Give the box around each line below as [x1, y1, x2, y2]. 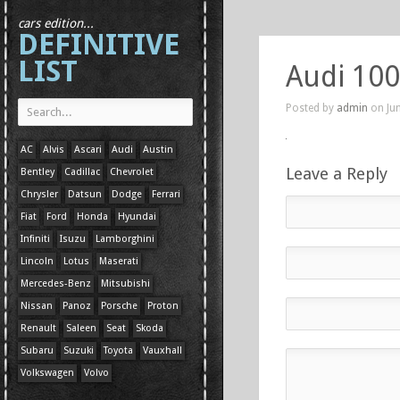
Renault [21, 322, 56, 334]
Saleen [66, 322, 96, 334]
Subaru [21, 345, 54, 356]
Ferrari [152, 188, 180, 200]
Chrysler [21, 188, 58, 200]
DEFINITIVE [18, 27, 179, 62]
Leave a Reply [286, 164, 387, 183]
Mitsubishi [101, 278, 150, 289]
